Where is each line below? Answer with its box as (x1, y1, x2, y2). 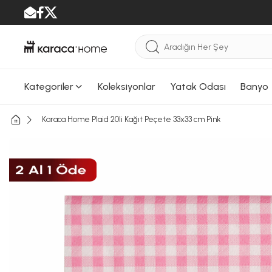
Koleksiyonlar (98, 81, 156, 92)
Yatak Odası (170, 81, 226, 92)
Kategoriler (24, 81, 73, 92)
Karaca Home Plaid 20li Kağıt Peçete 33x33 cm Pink (42, 115, 221, 124)
